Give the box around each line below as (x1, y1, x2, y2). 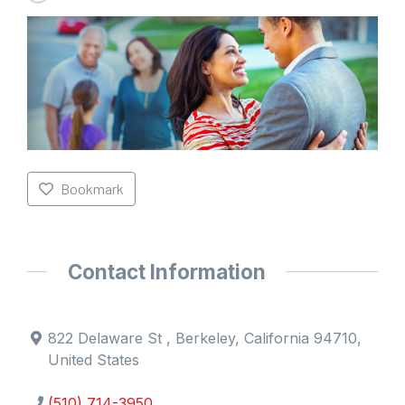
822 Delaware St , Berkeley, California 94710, (48, 329, 363, 348)
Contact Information (67, 259, 266, 284)
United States (48, 351, 140, 370)
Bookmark (60, 179, 124, 197)
